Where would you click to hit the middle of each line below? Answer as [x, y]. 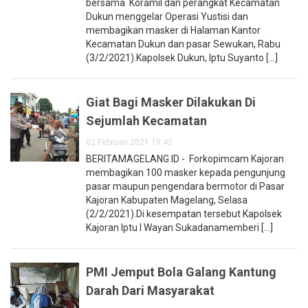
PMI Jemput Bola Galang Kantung [181, 272]
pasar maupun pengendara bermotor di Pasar [185, 187]
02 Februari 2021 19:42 [129, 143]
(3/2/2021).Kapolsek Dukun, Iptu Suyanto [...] [182, 58]
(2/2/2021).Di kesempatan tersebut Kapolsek [184, 214]
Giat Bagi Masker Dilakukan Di [171, 102]
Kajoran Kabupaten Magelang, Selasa [167, 200]
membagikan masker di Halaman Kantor [173, 31]
